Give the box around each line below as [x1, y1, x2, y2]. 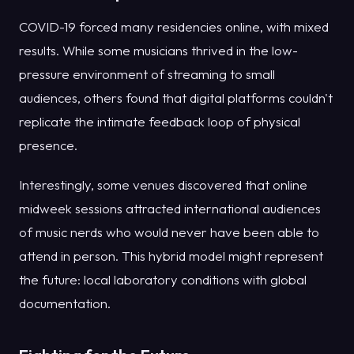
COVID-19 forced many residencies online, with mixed [19, 17, 329, 35]
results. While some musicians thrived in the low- [19, 41, 298, 58]
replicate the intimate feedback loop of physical [19, 112, 300, 130]
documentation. [19, 294, 111, 311]
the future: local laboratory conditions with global [19, 270, 307, 288]
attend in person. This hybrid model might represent [19, 247, 323, 264]
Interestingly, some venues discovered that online [19, 175, 307, 193]
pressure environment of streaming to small [19, 65, 275, 82]
